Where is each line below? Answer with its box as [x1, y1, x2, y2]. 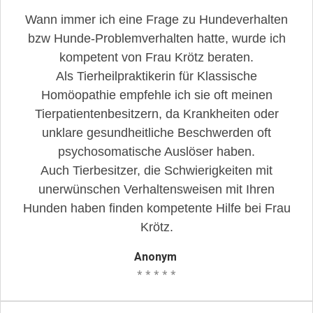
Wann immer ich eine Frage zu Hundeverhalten [25, 13, 288, 27]
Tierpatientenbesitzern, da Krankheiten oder [34, 107, 279, 121]
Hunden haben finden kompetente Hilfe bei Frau [22, 201, 291, 215]
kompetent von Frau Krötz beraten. [59, 50, 254, 64]
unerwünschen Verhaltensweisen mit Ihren [38, 182, 275, 196]
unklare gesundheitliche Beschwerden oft [42, 126, 271, 140]
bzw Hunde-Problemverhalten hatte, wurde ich [27, 31, 286, 45]
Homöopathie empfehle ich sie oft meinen [41, 88, 272, 102]
